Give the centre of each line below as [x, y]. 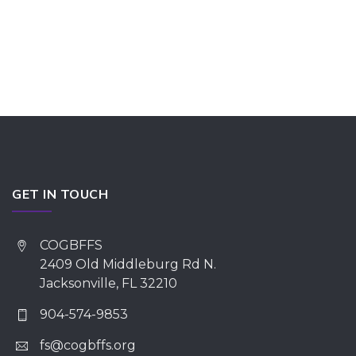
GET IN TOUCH [60, 193]
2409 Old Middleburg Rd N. [128, 264]
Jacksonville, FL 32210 [108, 283]
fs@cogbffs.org [88, 345]
